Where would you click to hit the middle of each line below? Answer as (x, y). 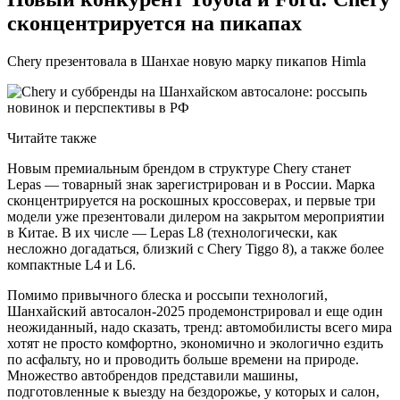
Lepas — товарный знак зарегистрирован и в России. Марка (191, 185)
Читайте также (52, 138)
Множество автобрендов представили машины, (153, 376)
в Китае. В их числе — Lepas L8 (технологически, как (172, 233)
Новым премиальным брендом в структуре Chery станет (179, 169)
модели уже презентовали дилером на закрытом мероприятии (196, 217)
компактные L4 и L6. (71, 265)
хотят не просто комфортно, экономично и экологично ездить (195, 344)
